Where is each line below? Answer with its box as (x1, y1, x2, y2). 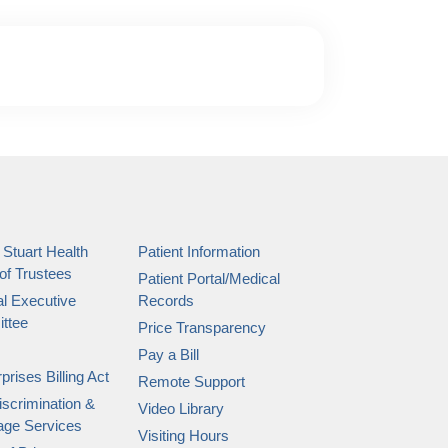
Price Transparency (137, 319, 266, 337)
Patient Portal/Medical (137, 270, 280, 288)
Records (137, 292, 194, 310)
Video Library (137, 400, 224, 418)
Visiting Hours (137, 427, 229, 445)
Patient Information (137, 243, 260, 261)
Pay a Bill (137, 346, 199, 364)
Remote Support (137, 373, 245, 391)
